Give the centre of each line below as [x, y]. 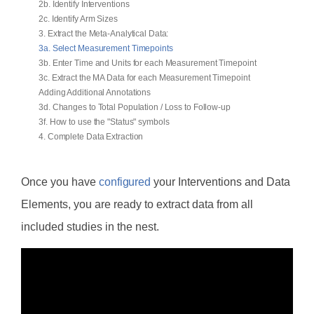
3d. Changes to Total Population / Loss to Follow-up [135, 107]
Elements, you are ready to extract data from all [137, 204]
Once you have [60, 182]
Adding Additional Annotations [95, 93]
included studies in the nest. [90, 227]
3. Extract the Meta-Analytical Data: [104, 34]
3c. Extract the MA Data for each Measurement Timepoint [144, 78]
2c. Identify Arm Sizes [78, 19]
